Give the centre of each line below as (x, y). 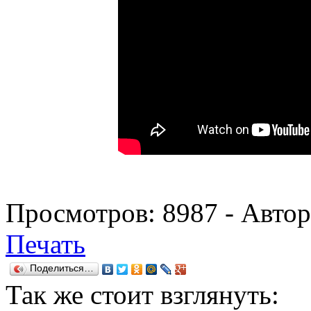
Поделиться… (62, 268)
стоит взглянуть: (185, 294)
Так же (48, 294)
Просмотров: (84, 212)
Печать (45, 244)
